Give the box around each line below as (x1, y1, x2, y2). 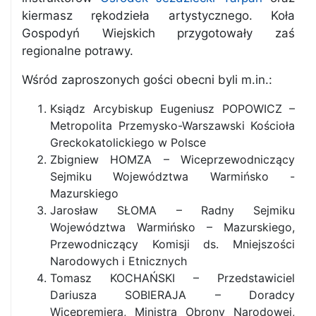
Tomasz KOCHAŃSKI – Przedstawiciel (50, 271, 295, 285)
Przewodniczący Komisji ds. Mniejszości (50, 237, 295, 251)
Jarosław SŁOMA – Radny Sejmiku (50, 203, 295, 217)
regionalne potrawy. (22, 44, 133, 58)
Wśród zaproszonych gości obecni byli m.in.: (22, 73, 272, 87)
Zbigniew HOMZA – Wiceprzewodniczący (50, 152, 295, 166)
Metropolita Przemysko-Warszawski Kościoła (50, 119, 295, 133)
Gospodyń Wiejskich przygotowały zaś (22, 26, 295, 40)
